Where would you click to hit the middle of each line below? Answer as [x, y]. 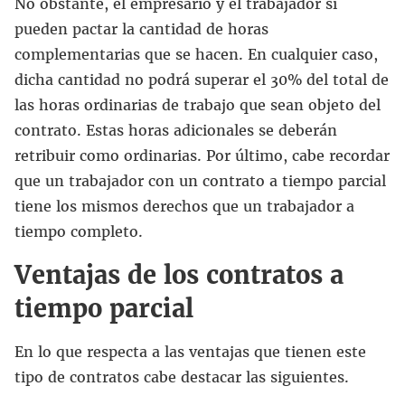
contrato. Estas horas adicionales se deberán [176, 130]
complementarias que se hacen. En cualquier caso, [196, 54]
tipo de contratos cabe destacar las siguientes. [182, 377]
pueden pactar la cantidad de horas [141, 28]
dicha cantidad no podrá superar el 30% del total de [202, 79]
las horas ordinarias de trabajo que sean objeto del [198, 104]
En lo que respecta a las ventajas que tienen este [190, 351]
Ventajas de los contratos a [179, 274]
